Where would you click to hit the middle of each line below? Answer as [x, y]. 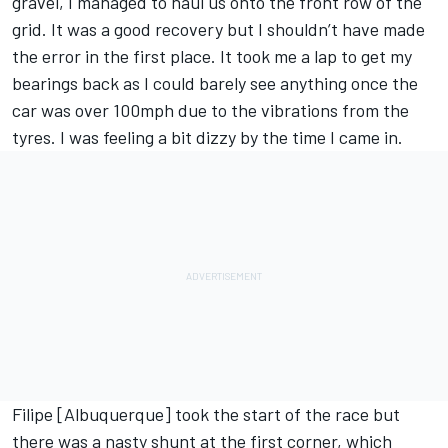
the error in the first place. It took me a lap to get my [212, 56]
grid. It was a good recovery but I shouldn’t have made [218, 29]
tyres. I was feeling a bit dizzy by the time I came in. [207, 137]
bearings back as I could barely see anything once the [215, 83]
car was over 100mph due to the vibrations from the [210, 110]
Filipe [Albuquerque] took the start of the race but [206, 414]
